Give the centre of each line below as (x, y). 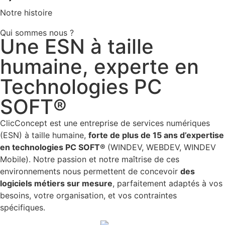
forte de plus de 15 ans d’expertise (156, 135)
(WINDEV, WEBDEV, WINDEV (162, 147)
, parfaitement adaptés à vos (167, 183)
